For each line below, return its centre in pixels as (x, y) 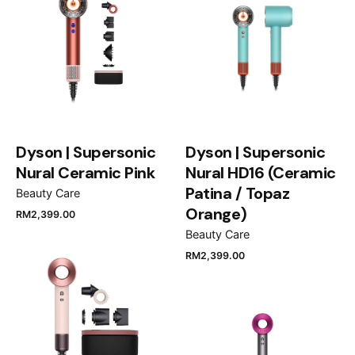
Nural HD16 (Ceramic (261, 172)
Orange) (216, 214)
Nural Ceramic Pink (85, 172)
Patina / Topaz (237, 193)
